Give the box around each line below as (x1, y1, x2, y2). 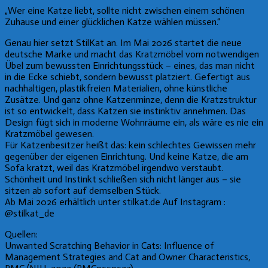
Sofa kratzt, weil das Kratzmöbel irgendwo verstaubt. (5, 162, 223, 173)
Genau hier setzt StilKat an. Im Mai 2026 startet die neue (5, 36, 242, 48)
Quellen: (5, 228, 38, 240)
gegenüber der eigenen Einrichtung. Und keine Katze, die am (5, 150, 248, 162)
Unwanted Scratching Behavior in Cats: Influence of (5, 239, 214, 251)
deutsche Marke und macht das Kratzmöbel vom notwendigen (5, 48, 259, 60)
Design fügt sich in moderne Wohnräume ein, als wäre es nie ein (5, 116, 263, 128)
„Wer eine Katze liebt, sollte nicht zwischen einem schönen (5, 4, 245, 16)
